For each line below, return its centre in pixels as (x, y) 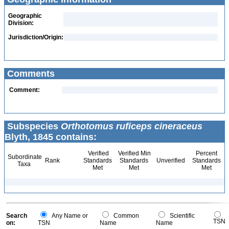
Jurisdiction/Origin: (36, 37)
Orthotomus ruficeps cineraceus (132, 126)
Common (125, 216)
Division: (21, 23)
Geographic (25, 16)
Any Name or (68, 216)
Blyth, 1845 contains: (51, 137)
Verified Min (134, 153)
